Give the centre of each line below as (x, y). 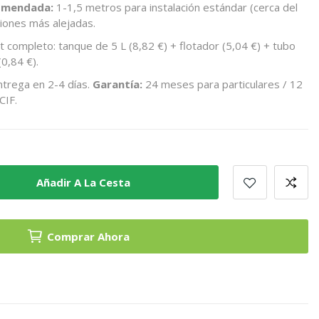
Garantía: (117, 84)
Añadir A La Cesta (83, 182)
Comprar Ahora (88, 236)
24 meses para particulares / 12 (223, 84)
